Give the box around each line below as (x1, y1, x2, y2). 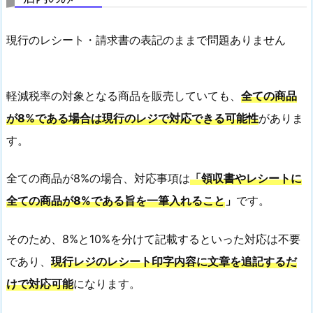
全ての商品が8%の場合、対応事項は (6, 171, 190, 186)
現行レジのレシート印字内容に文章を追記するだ (51, 254, 297, 268)
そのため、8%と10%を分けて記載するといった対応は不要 (6, 231, 300, 246)
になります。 (73, 276, 140, 291)
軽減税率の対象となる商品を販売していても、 (6, 88, 241, 103)
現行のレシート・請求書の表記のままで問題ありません (6, 32, 286, 47)
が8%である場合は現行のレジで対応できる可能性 (6, 110, 259, 125)
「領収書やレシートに (190, 171, 302, 186)
